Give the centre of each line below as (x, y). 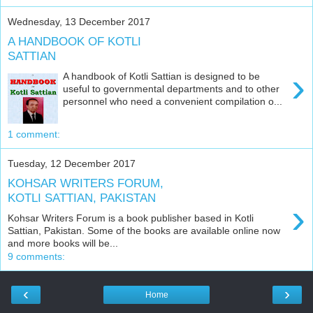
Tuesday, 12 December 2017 (72, 163)
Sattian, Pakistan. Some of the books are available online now (144, 230)
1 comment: (34, 134)
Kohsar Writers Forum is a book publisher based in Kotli (131, 218)
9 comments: (36, 256)
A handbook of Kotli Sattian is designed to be (162, 76)
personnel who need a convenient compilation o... (173, 101)
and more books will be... (63, 243)
